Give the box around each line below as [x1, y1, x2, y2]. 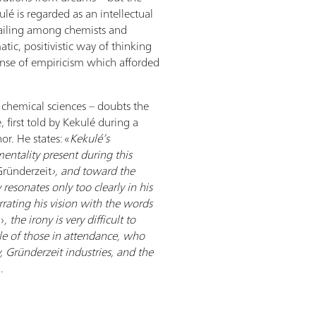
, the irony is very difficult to [4, 209, 135, 229]
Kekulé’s [70, 128, 109, 148]
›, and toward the [51, 161, 135, 181]
